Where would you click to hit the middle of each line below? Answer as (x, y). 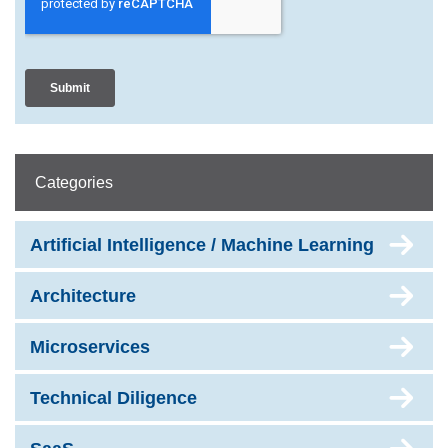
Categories (74, 183)
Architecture (83, 296)
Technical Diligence (113, 398)
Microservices (90, 347)
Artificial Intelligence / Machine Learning (202, 245)
